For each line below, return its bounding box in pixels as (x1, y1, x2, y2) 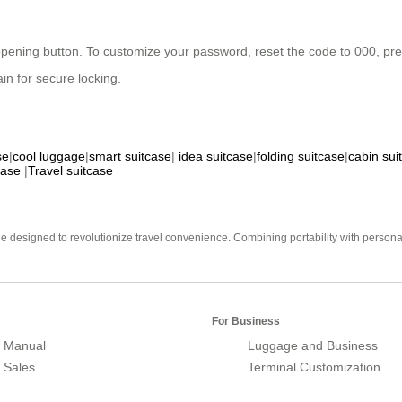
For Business (212, 315, 280, 328)
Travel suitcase (28, 163, 113, 179)
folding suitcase (257, 149, 345, 164)
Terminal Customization (248, 360, 380, 375)
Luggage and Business (248, 338, 378, 354)
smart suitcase (89, 149, 171, 164)
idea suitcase (179, 149, 253, 164)
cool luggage (13, 149, 85, 164)
